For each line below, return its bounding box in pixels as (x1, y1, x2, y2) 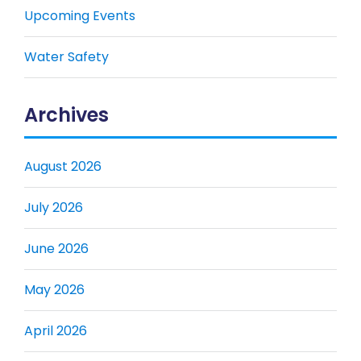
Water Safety (24, 47, 109, 66)
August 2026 (24, 156, 102, 176)
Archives (24, 101, 109, 128)
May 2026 (24, 280, 85, 299)
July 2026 (24, 197, 83, 217)
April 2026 (24, 321, 87, 340)
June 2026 (24, 239, 89, 258)
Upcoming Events (24, 6, 135, 25)
